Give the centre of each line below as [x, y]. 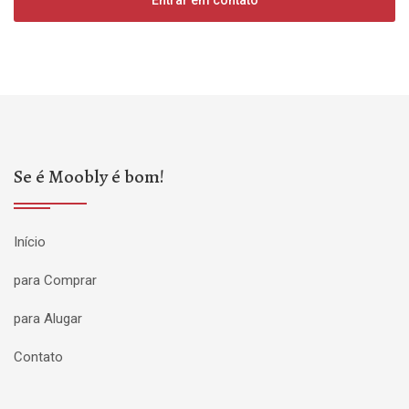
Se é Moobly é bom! [89, 177]
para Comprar [55, 280]
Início [30, 242]
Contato [38, 357]
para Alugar [48, 319]
